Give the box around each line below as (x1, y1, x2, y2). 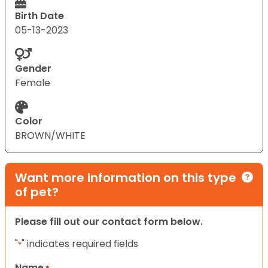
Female (15, 75, 50, 90)
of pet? (15, 183, 59, 200)
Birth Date (15, 8, 64, 23)
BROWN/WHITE (15, 128, 86, 142)
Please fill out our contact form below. (15, 214, 203, 229)
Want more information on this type (15, 169, 236, 186)
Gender (15, 61, 51, 75)
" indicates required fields (22, 236, 138, 251)
